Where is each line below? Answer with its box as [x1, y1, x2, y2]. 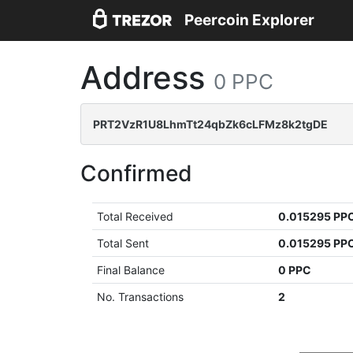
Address [80, 58, 214, 97]
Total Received [97, 210, 174, 223]
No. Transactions [97, 290, 184, 303]
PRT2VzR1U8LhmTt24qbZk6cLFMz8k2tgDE [93, 117, 328, 131]
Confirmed [80, 160, 192, 187]
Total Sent [97, 236, 150, 250]
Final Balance [97, 263, 165, 277]
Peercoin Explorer [184, 11, 314, 30]
